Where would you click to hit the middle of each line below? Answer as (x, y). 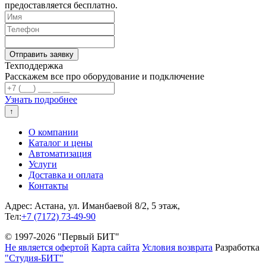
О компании (53, 132)
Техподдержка (34, 66)
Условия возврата (177, 248)
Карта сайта (115, 248)
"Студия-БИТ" (34, 258)
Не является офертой (47, 248)
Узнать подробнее (41, 100)
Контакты (48, 186)
